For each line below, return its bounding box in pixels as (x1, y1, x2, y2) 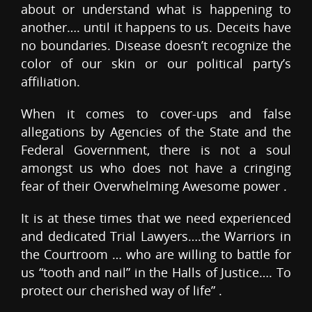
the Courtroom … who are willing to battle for (21, 246, 291, 263)
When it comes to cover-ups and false (21, 105, 291, 123)
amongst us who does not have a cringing (21, 159, 291, 177)
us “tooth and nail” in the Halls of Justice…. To (21, 264, 291, 281)
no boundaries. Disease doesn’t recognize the (21, 37, 291, 54)
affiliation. (21, 73, 80, 91)
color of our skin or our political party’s (21, 55, 291, 72)
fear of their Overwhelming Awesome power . (21, 178, 287, 195)
